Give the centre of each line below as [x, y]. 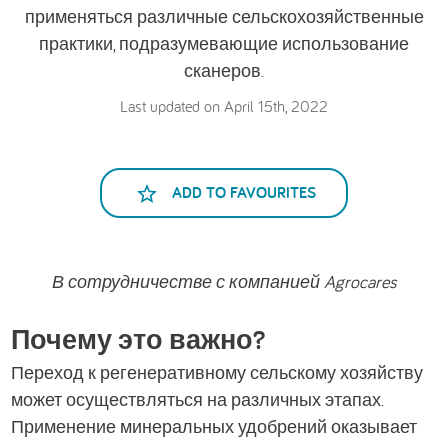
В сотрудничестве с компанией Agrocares [224, 282]
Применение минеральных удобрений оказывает [214, 427]
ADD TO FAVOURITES [244, 193]
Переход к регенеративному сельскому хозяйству [217, 373]
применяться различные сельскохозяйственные [224, 17]
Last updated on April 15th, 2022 [224, 106]
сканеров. [224, 71]
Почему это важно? [138, 339]
